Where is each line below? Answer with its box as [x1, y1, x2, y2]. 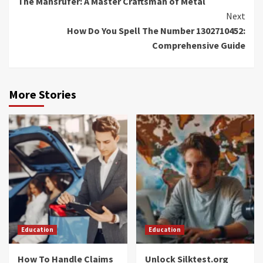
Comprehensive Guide [152, 39, 245, 52]
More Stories [9, 87, 76, 102]
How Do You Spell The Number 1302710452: [67, 25, 245, 37]
